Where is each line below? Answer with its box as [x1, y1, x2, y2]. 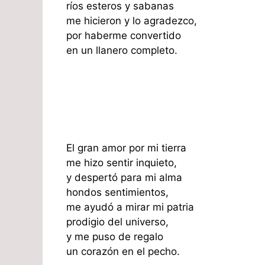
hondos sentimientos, [66, 186, 169, 199]
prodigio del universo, [66, 216, 169, 228]
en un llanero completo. [66, 44, 177, 56]
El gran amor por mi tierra [66, 142, 186, 154]
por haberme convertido [66, 29, 181, 41]
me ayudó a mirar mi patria [66, 201, 194, 214]
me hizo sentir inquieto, [66, 157, 177, 169]
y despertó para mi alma [66, 172, 182, 184]
